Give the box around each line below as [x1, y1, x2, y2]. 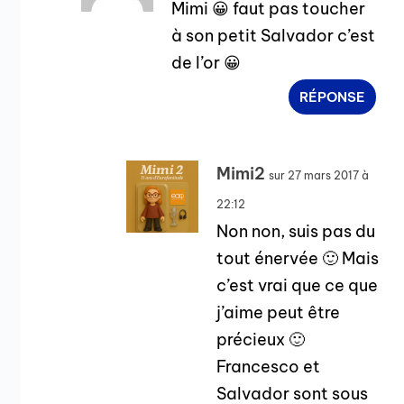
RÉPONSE [299, 88, 366, 106]
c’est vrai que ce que [216, 275, 379, 297]
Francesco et [216, 356, 321, 378]
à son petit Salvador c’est [171, 25, 376, 47]
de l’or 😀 [171, 52, 242, 74]
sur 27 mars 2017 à [269, 169, 370, 183]
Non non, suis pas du [216, 221, 376, 243]
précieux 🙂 [216, 329, 306, 351]
